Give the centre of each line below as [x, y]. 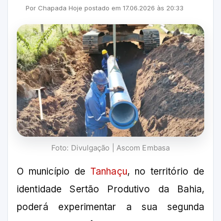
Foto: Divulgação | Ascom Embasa [110, 148]
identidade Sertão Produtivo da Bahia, [110, 189]
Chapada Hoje [60, 8]
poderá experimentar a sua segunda [110, 207]
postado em [103, 8]
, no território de [166, 172]
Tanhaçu [109, 172]
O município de [54, 172]
